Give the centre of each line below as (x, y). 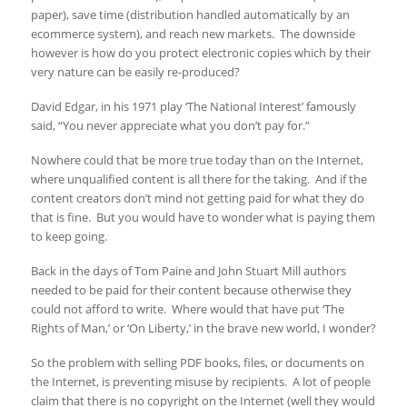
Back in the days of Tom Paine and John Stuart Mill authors (188, 270)
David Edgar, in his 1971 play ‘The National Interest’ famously (193, 106)
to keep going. (69, 236)
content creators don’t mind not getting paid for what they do (197, 198)
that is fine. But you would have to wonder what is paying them (203, 217)
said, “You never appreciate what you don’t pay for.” (170, 125)
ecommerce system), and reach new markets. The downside (193, 34)
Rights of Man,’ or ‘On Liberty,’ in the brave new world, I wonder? (203, 328)
